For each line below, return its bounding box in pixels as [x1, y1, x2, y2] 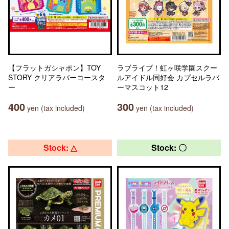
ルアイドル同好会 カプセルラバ [117, 72, 219, 82]
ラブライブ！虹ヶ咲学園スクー [117, 62, 217, 73]
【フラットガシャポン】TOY [8, 62, 101, 73]
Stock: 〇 [151, 142, 187, 153]
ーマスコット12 [117, 82, 168, 92]
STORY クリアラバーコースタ [8, 72, 105, 82]
